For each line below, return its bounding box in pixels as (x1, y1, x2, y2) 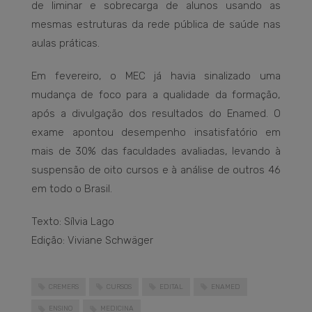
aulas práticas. (31, 36, 100, 49)
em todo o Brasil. (31, 182, 112, 195)
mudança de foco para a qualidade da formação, (31, 88, 281, 101)
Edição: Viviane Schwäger (31, 233, 153, 247)
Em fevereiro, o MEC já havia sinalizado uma (31, 69, 281, 82)
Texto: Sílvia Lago (31, 214, 114, 228)
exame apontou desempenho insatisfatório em (31, 125, 281, 139)
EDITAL (159, 282, 183, 291)
